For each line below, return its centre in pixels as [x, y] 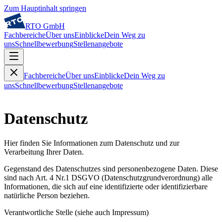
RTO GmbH [45, 26]
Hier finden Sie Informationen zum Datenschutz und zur [92, 143]
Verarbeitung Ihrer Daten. [44, 152]
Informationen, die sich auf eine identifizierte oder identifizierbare [106, 186]
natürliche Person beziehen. [47, 195]
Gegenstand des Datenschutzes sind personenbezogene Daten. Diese [111, 168]
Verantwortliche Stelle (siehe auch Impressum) [76, 212]
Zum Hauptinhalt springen [45, 8]
